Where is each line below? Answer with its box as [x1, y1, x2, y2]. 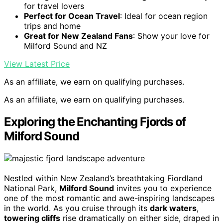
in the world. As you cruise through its [4, 203, 150, 214]
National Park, [4, 183, 59, 194]
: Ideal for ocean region [120, 11, 208, 21]
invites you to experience [114, 183, 212, 194]
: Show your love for [133, 31, 210, 41]
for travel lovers [24, 1, 84, 11]
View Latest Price [4, 59, 70, 69]
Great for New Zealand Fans [24, 31, 133, 41]
